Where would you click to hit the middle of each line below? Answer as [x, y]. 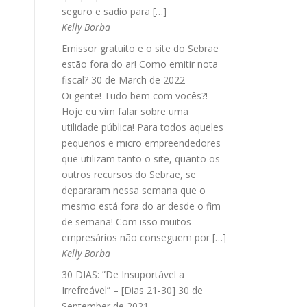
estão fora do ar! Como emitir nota [140, 64]
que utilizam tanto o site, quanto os [141, 159]
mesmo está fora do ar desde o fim [141, 206]
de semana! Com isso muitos [126, 222]
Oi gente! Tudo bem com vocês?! [135, 96]
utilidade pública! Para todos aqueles [143, 127]
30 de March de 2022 [138, 80]
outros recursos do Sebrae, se [129, 174]
